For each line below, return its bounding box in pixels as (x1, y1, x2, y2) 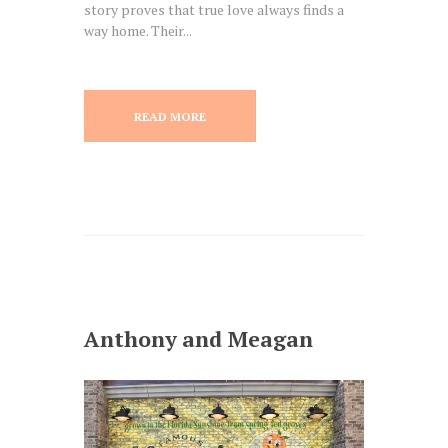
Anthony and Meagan (84, 324, 313, 353)
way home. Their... (84, 21, 192, 41)
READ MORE (133, 108, 206, 124)
